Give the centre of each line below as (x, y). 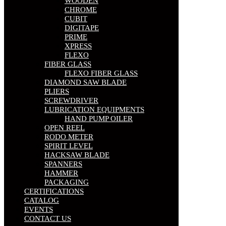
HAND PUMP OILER (99, 119)
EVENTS (39, 210)
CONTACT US (48, 219)
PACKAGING (67, 182)
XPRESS (78, 46)
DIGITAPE (82, 28)
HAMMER (61, 173)
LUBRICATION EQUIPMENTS (94, 110)
